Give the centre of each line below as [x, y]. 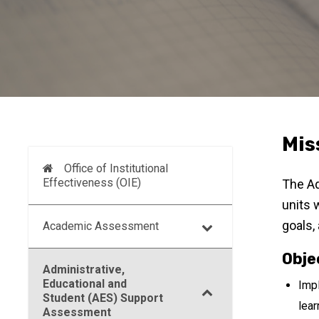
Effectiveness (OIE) [92, 183]
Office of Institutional [116, 168]
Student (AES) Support [103, 298]
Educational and [85, 284]
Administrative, [84, 270]
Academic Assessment [101, 226]
